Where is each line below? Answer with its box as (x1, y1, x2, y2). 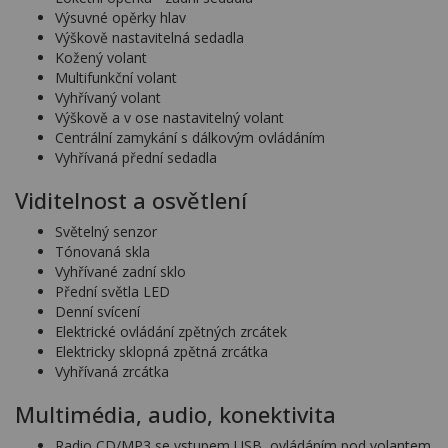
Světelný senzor (55, 222, 157, 241)
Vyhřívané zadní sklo (55, 262, 186, 281)
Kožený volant (55, 48, 147, 67)
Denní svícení (55, 302, 140, 321)
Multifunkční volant (55, 68, 177, 87)
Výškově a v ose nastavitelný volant (55, 108, 284, 127)
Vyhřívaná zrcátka (55, 362, 169, 381)
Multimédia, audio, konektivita (15, 399, 336, 429)
